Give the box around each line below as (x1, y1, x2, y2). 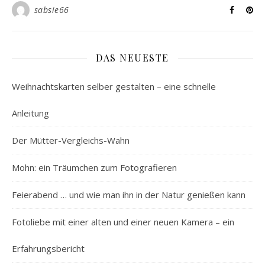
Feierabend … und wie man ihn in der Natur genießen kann (12, 189, 245, 201)
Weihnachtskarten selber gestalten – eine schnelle (12, 80, 216, 92)
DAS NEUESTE (96, 51, 169, 64)
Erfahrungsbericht (12, 243, 85, 254)
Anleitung (12, 107, 49, 119)
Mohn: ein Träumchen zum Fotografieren (12, 161, 177, 173)
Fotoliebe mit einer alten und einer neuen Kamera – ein (12, 216, 234, 228)
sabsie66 (34, 4, 69, 15)
